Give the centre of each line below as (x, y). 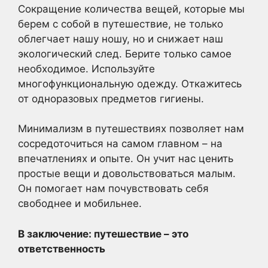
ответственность (62, 249)
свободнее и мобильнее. (80, 204)
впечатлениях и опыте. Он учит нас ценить (126, 159)
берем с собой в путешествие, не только (121, 24)
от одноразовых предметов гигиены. (111, 98)
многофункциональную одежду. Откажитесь (130, 83)
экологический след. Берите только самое (125, 54)
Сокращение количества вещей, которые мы (131, 9)
